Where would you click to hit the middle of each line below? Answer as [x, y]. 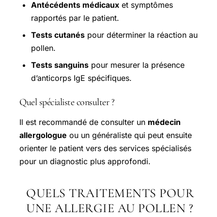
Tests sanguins [60, 65]
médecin [164, 122]
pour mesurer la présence [137, 65]
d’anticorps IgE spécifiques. [81, 78]
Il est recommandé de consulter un [84, 122]
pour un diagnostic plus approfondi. [85, 162]
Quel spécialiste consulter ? [67, 102]
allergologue [43, 135]
